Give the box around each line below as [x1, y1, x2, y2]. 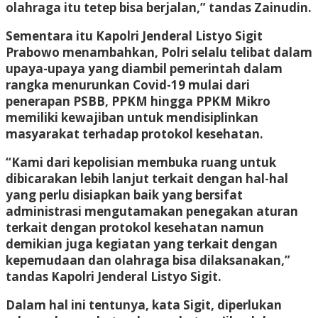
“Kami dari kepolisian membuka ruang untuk [6, 153, 276, 170]
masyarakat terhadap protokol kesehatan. [6, 125, 263, 142]
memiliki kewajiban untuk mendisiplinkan [6, 109, 258, 126]
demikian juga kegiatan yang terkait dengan [6, 235, 278, 252]
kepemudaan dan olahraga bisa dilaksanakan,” [6, 251, 290, 268]
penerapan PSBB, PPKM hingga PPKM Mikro [6, 92, 270, 109]
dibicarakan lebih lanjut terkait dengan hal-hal [6, 170, 288, 187]
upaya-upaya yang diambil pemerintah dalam [6, 60, 283, 77]
